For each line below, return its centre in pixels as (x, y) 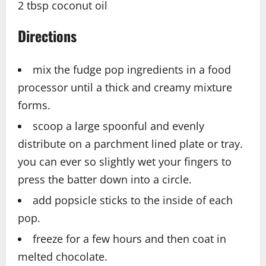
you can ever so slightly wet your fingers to (125, 162)
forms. (34, 105)
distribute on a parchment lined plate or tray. (130, 144)
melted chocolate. (63, 257)
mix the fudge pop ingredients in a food (132, 70)
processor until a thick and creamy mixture (125, 88)
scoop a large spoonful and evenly (118, 126)
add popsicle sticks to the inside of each (133, 200)
